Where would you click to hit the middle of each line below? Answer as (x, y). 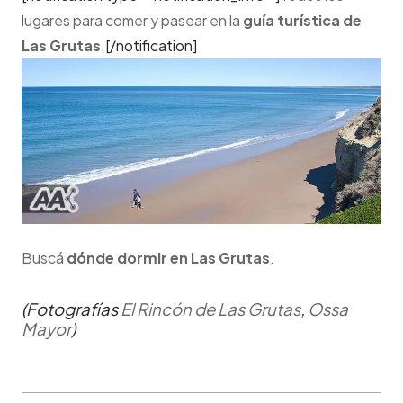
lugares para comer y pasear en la (132, 21)
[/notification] (151, 46)
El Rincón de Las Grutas (210, 309)
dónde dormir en (127, 257)
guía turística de (302, 21)
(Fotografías (71, 309)
